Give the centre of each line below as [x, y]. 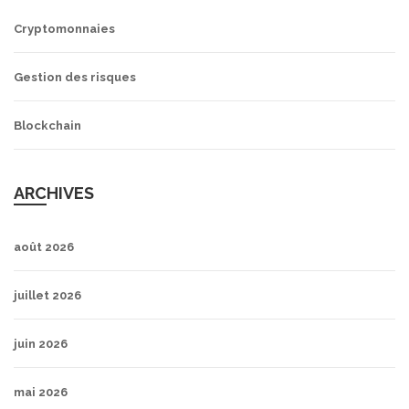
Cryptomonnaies [64, 29]
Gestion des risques [75, 78]
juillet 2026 [47, 296]
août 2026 [44, 247]
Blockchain [47, 126]
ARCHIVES [54, 194]
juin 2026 [41, 344]
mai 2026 [41, 393]
